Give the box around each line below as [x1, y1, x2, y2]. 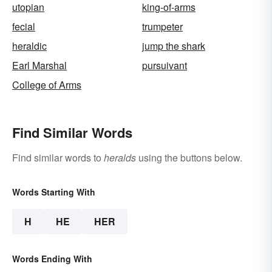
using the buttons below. [136, 151, 242, 165]
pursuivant [142, 58, 187, 73]
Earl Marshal [12, 58, 67, 73]
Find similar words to [12, 151, 104, 165]
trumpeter [142, 19, 183, 34]
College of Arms [12, 78, 81, 92]
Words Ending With [12, 253, 92, 265]
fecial [12, 19, 35, 34]
